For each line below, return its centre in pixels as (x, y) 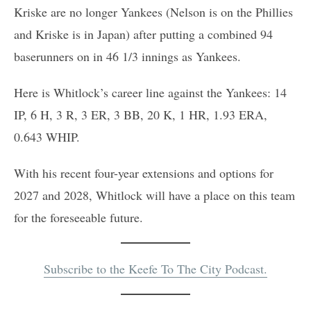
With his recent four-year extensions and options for (144, 173)
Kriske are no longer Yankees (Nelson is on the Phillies (153, 11)
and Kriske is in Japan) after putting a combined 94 (143, 34)
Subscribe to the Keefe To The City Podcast (154, 268)
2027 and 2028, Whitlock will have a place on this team (154, 195)
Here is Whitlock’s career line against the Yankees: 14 (150, 92)
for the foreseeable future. (78, 217)
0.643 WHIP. (47, 136)
